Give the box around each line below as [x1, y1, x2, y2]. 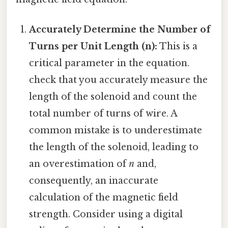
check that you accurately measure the [29, 74, 208, 86]
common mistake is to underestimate [29, 125, 203, 136]
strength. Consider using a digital [29, 209, 183, 220]
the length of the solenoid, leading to [29, 141, 199, 153]
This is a [157, 41, 198, 52]
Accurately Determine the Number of [29, 24, 211, 36]
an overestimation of [29, 158, 129, 170]
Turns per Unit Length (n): [29, 41, 158, 52]
